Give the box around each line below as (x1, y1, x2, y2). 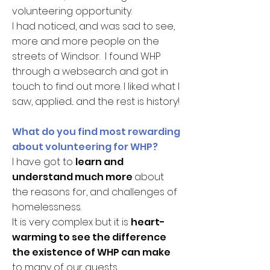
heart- (131, 215, 165, 229)
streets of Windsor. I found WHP (12, 49, 160, 63)
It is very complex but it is (12, 215, 131, 229)
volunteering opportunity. (12, 4, 132, 18)
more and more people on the (12, 34, 159, 48)
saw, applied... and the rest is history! (12, 95, 180, 108)
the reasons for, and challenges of (12, 185, 177, 199)
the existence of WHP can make (12, 245, 171, 259)
